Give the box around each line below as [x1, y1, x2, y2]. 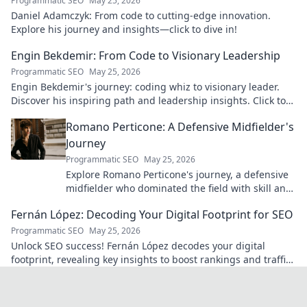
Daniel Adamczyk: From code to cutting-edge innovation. [11, 9, 271, 22]
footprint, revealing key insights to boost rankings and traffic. [11, 253, 293, 266]
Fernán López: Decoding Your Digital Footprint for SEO [11, 207, 293, 222]
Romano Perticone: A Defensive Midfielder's [66, 119, 294, 134]
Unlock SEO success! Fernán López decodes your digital [11, 239, 265, 252]
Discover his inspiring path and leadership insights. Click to [11, 94, 286, 107]
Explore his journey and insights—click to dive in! [11, 23, 237, 36]
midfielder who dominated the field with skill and [66, 182, 292, 195]
